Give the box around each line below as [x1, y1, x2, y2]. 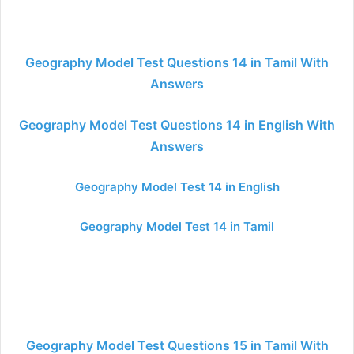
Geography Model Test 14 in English [74, 179, 280, 194]
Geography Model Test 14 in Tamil [80, 219, 274, 234]
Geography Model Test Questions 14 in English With [19, 117, 335, 133]
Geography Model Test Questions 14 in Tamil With [25, 55, 329, 70]
